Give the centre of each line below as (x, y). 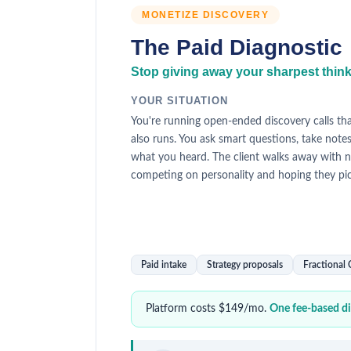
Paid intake (164, 265)
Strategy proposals (245, 265)
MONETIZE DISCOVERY (205, 15)
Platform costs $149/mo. (208, 309)
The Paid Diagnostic (237, 47)
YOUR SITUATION (179, 101)
